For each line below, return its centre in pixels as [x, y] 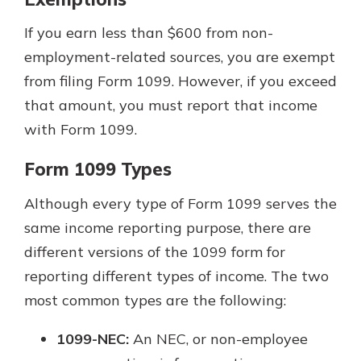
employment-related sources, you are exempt [180, 57]
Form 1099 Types [98, 170]
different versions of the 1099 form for [155, 251]
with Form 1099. [81, 130]
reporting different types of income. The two [176, 276]
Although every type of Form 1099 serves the [180, 203]
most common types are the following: [155, 300]
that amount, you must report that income [171, 106]
